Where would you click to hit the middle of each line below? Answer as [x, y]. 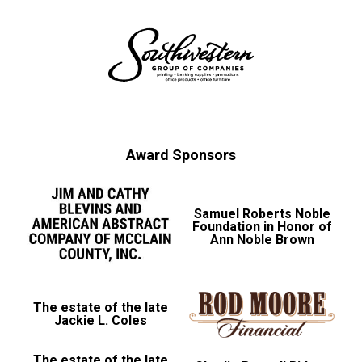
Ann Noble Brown [262, 239]
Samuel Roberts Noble [262, 213]
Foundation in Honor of [262, 226]
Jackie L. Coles [100, 321]
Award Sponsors [181, 154]
